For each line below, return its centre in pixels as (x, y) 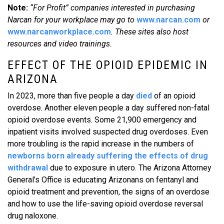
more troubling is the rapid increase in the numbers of (101, 144)
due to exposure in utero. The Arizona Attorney (130, 168)
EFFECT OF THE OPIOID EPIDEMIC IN (108, 65)
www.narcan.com (168, 20)
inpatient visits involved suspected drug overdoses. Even (108, 132)
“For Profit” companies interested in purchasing (112, 8)
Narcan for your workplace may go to (72, 20)
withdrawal (28, 168)
